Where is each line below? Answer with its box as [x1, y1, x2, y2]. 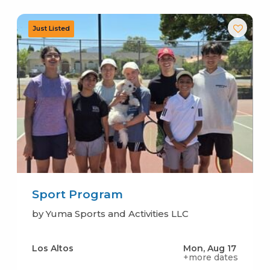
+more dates [183, 251, 239, 263]
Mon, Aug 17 [183, 242, 237, 254]
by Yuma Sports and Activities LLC [31, 207, 189, 219]
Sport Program [31, 187, 123, 201]
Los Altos [31, 242, 74, 254]
